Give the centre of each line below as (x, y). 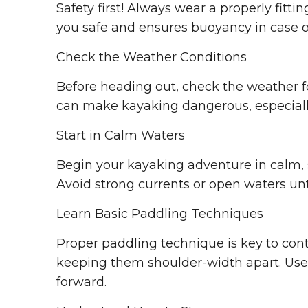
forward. (81, 282)
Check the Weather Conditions (152, 57)
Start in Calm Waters (121, 136)
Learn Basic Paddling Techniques (160, 214)
